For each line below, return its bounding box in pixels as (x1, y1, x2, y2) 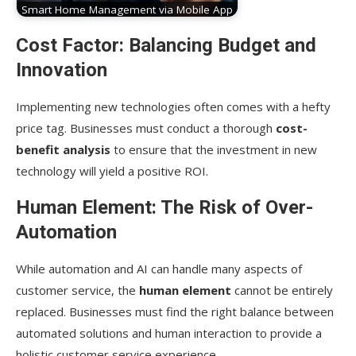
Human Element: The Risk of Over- (16, 196, 313, 219)
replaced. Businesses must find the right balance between (16, 304, 334, 320)
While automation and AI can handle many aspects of (16, 261, 302, 277)
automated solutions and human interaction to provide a (16, 325, 322, 342)
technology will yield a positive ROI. (16, 163, 208, 180)
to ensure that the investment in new (110, 141, 317, 158)
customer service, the (16, 282, 139, 299)
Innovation (16, 59, 107, 82)
